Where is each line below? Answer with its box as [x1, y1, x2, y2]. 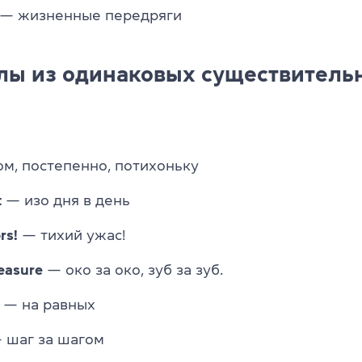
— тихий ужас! [18, 227, 125, 242]
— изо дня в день [2, 192, 130, 208]
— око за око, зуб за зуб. [43, 262, 223, 277]
